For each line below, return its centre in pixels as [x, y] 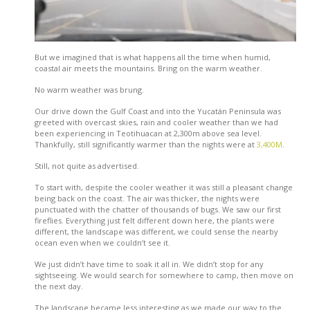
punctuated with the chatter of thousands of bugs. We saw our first [158, 209]
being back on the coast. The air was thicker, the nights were [147, 198]
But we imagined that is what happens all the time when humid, [153, 57]
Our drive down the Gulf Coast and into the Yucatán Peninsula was [158, 111]
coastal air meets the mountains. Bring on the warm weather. [148, 68]
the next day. [59, 286]
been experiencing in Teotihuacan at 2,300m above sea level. [148, 133]
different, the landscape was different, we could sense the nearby [156, 231]
